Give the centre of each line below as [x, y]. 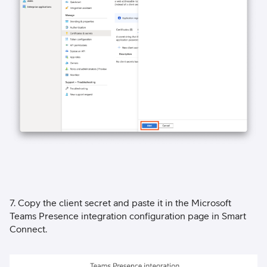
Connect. [28, 229]
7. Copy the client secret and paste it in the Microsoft [120, 203]
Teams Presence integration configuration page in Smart [128, 216]
